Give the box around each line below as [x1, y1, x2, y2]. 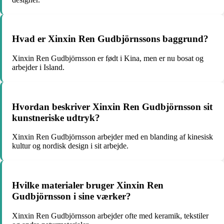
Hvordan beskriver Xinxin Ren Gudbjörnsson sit [12, 101, 212, 112]
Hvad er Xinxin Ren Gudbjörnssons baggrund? [12, 33, 208, 44]
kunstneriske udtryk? [12, 112, 100, 123]
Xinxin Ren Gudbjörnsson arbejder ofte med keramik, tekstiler [12, 211, 208, 220]
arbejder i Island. [12, 62, 64, 71]
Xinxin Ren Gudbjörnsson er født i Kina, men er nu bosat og [12, 53, 203, 62]
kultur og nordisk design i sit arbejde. [12, 141, 128, 150]
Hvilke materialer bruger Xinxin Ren [12, 180, 163, 191]
